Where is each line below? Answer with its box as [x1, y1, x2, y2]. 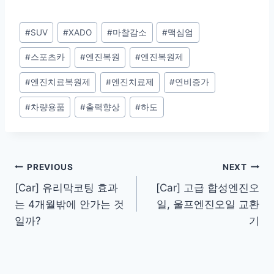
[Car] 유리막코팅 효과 [15, 182, 118, 194]
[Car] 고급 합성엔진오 [156, 182, 259, 194]
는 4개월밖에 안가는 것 [15, 198, 124, 211]
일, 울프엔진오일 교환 [157, 198, 259, 211]
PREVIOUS [27, 161, 73, 172]
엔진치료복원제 [31, 77, 91, 87]
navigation [14, 185, 102, 207]
